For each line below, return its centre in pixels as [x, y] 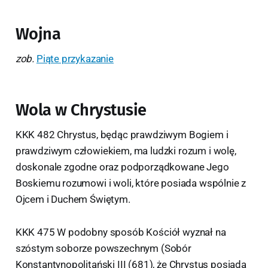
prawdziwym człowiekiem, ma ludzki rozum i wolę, [126, 150]
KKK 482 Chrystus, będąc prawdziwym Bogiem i [122, 134]
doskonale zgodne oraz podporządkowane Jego [122, 167]
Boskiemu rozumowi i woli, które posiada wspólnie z [131, 183]
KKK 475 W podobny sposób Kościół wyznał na [121, 232]
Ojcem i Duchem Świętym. [73, 199]
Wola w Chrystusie [81, 110]
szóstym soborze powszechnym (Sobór [103, 248]
